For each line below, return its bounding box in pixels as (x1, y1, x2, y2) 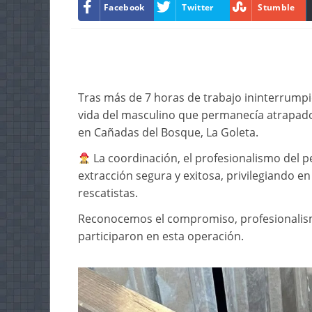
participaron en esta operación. (78, 228, 244, 244)
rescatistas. (78, 185, 138, 201)
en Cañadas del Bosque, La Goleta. (78, 125, 258, 141)
